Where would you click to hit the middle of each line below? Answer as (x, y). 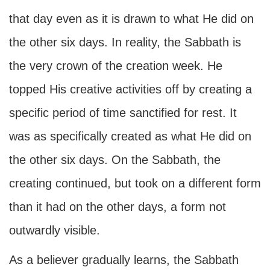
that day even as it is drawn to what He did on (131, 19)
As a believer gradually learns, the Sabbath (124, 260)
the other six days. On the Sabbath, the (115, 160)
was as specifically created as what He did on (130, 136)
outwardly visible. (55, 230)
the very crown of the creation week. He (116, 66)
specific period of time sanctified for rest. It (123, 113)
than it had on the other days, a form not (118, 207)
